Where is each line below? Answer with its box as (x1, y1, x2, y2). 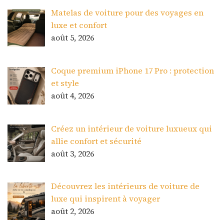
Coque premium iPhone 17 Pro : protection (51, 64, 214, 76)
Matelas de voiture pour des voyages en (51, 6, 203, 18)
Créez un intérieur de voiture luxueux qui (51, 122, 212, 134)
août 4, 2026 (51, 89, 94, 101)
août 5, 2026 (51, 31, 94, 43)
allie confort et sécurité (51, 135, 141, 146)
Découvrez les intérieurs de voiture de (51, 180, 199, 192)
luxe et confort (51, 19, 107, 30)
